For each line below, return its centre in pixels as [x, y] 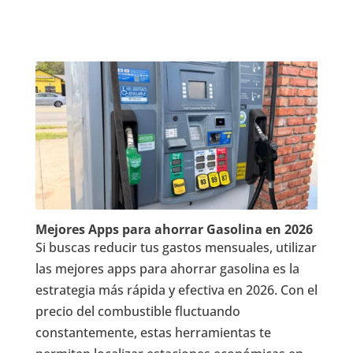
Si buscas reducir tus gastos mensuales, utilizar [176, 248]
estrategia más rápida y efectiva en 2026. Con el [176, 290]
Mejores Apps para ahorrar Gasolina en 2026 [174, 230]
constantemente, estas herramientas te [153, 333]
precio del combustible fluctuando [137, 312]
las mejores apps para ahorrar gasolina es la [167, 269]
